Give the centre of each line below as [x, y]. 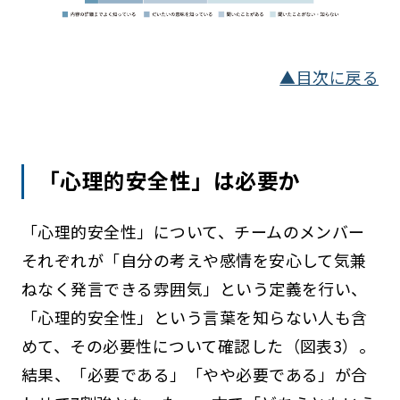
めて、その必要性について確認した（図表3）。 [198, 345]
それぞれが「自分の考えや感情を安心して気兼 [194, 259]
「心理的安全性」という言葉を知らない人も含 [194, 317]
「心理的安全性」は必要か [170, 179]
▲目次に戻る [329, 77]
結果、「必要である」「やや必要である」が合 [194, 374]
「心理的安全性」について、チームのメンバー [193, 231]
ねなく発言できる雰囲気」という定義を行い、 [194, 288]
